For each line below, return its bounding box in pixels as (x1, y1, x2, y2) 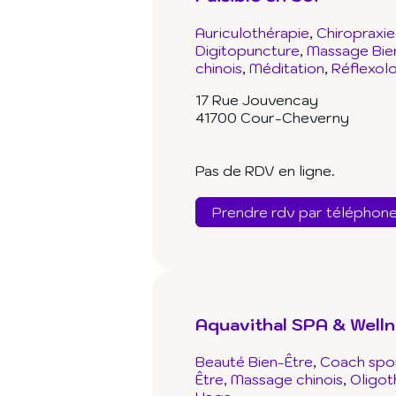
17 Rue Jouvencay (195, 91, 318, 110)
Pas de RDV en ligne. (195, 162, 335, 180)
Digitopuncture (195, 42, 300, 60)
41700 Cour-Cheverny (195, 109, 349, 127)
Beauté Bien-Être (195, 353, 313, 371)
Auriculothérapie (195, 24, 309, 42)
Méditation (249, 59, 324, 78)
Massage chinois (231, 370, 343, 389)
